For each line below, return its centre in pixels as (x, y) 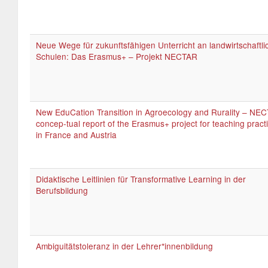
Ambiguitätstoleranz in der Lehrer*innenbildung (124, 246)
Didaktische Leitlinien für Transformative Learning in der (141, 179)
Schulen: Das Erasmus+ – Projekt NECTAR (117, 56)
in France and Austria (76, 135)
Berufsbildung (62, 190)
